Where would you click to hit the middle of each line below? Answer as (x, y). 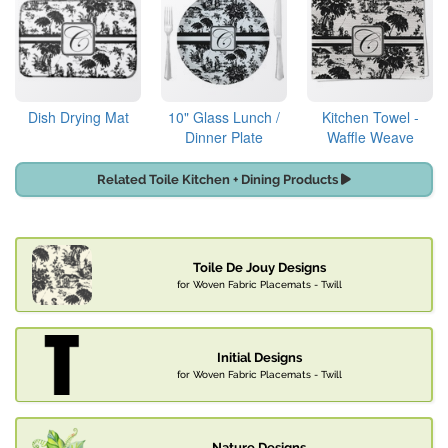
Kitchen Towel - (370, 117)
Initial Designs (259, 358)
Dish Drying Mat (78, 117)
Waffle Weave (370, 137)
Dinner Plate (224, 137)
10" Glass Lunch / (224, 117)
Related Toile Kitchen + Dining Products (219, 180)
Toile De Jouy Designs (259, 268)
